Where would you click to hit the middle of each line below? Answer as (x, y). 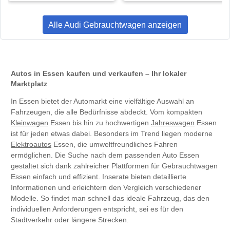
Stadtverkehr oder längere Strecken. (70, 219)
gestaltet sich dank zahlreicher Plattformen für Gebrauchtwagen (114, 166)
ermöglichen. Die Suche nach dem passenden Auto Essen (105, 155)
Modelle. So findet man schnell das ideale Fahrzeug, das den (110, 198)
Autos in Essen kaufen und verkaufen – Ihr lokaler (99, 73)
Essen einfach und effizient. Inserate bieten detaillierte (99, 176)
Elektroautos (31, 144)
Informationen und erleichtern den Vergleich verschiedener (106, 187)
